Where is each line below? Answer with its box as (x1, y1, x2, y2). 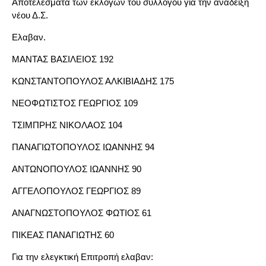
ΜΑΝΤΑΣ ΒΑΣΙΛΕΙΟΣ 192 (12, 53, 113, 64)
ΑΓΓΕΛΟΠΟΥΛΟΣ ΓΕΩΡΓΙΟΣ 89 (12, 185, 141, 196)
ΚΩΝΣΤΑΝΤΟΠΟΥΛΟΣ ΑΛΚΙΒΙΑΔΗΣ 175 (12, 75, 174, 86)
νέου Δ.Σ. (12, 9, 48, 20)
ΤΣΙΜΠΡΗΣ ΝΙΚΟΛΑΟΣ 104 (12, 119, 122, 130)
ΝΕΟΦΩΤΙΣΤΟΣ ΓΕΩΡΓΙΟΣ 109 (12, 97, 138, 108)
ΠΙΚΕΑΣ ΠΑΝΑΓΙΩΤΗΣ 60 (12, 229, 114, 240)
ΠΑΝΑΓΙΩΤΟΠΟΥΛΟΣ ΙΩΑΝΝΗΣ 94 (12, 141, 154, 152)
